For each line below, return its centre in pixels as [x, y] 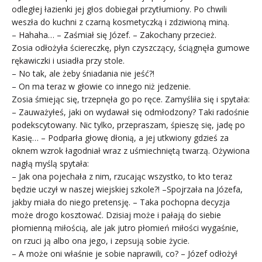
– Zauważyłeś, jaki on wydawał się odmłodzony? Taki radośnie [130, 112]
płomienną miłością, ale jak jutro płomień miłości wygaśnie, [125, 227]
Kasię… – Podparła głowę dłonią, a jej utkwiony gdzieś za [120, 137]
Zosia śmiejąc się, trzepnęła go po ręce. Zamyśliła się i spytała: [131, 99]
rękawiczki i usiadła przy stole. [68, 60]
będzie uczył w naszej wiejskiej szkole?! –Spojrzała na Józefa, [127, 189]
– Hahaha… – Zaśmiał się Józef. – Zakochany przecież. [114, 35]
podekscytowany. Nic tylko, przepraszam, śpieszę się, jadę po [128, 125]
